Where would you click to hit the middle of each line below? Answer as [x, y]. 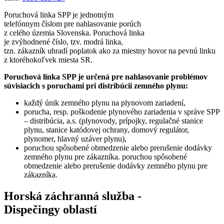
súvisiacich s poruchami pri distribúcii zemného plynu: [96, 86]
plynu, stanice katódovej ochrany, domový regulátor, [106, 130]
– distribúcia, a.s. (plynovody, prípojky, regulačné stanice [113, 121]
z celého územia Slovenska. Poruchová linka [74, 33]
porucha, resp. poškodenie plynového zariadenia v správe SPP [122, 112]
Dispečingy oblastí [50, 209]
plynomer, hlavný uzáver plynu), [75, 139]
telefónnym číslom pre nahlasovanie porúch [72, 24]
